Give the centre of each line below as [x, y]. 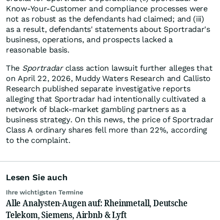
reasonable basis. [38, 50]
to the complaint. [38, 140]
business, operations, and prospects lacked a [89, 40]
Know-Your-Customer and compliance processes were [107, 9]
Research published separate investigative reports [98, 89]
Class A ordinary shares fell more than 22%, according [107, 130]
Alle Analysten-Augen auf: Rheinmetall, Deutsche [97, 203]
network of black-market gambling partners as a [96, 110]
